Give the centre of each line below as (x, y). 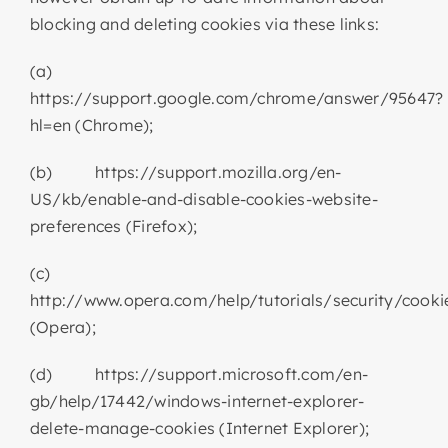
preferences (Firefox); (113, 225)
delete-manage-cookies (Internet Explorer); (199, 427)
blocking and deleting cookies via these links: (204, 23)
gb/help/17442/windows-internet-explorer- (197, 400)
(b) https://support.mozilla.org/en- (185, 171)
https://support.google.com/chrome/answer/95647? (236, 97)
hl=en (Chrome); (91, 124)
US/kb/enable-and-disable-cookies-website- (203, 198)
